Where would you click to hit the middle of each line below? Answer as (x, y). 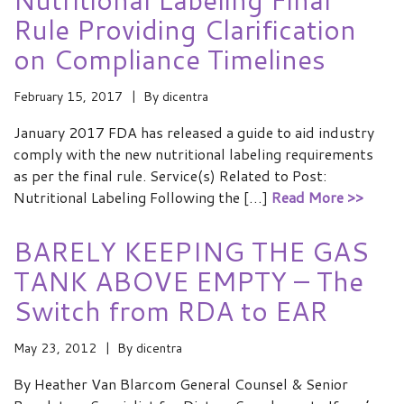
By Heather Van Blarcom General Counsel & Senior (181, 384)
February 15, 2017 (68, 96)
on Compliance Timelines (170, 59)
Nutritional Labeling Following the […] (142, 197)
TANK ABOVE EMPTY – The (188, 281)
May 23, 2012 (55, 348)
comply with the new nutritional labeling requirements (193, 154)
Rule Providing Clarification (185, 29)
